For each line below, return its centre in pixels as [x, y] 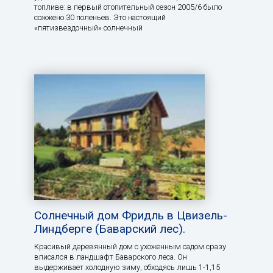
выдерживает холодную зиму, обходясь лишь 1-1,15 [127, 267]
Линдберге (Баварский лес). [110, 229]
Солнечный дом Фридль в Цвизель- [131, 215]
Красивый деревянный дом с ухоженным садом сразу [130, 246]
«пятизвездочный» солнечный [88, 27]
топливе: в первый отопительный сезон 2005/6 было [128, 7]
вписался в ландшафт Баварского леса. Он [111, 257]
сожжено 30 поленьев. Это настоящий [100, 17]
